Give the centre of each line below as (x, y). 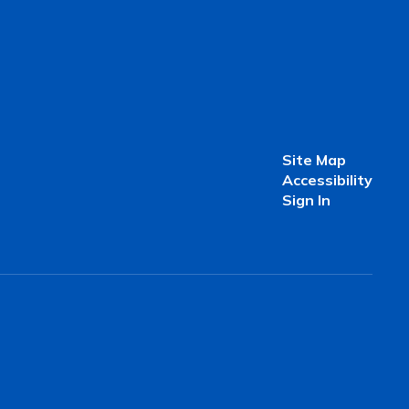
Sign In (306, 200)
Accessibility (327, 180)
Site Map (314, 160)
